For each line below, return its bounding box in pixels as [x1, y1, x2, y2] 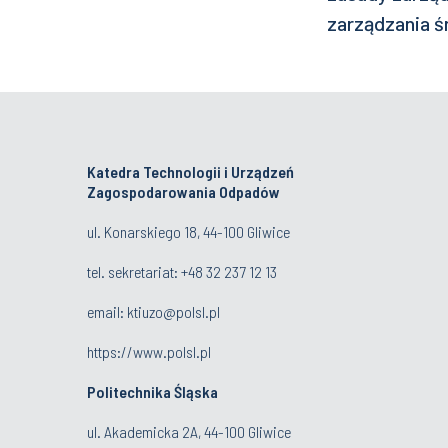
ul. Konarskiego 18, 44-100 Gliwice [87, 221, 290, 241]
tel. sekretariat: [87, 261, 181, 281]
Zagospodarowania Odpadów [87, 181, 280, 201]
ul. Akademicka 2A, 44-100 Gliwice [87, 421, 291, 441]
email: [87, 301, 127, 321]
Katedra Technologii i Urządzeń [87, 161, 294, 181]
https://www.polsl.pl [87, 341, 211, 361]
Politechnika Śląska [87, 381, 218, 401]
